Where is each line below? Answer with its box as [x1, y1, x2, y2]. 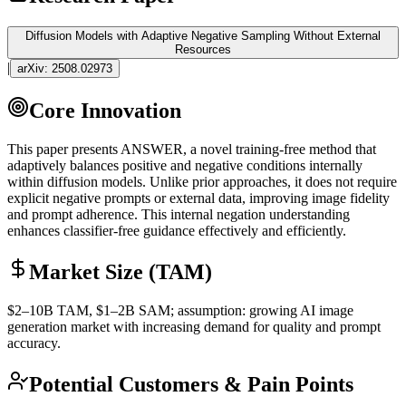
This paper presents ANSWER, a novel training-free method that [7, 140, 376, 157]
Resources [175, 43, 231, 57]
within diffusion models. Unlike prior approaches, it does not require [7, 173, 397, 189]
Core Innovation [29, 99, 181, 123]
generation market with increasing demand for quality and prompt [7, 318, 381, 334]
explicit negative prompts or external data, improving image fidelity [7, 189, 390, 206]
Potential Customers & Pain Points [29, 372, 353, 396]
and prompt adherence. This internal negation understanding [7, 206, 350, 222]
